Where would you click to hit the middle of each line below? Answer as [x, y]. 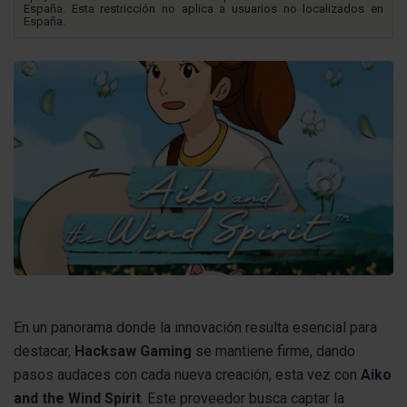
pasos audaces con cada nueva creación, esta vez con [187, 374]
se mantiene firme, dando [273, 351]
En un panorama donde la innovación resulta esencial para [195, 327]
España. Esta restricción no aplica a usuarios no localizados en [203, 9]
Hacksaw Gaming [133, 351]
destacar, [44, 351]
